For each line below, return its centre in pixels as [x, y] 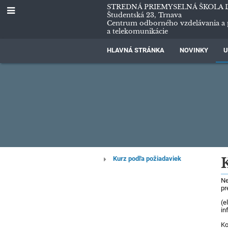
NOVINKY [194, 50]
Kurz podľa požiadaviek [147, 159]
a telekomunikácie [138, 31]
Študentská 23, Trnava [145, 15]
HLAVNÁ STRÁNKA [136, 50]
